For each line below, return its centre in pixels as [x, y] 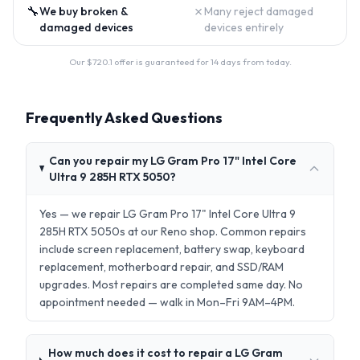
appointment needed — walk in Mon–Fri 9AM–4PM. [167, 302]
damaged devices [86, 27]
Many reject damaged [259, 11]
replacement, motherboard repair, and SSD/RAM [162, 267]
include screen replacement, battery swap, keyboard [172, 249]
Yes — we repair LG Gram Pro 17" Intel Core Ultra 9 [168, 214]
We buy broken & [84, 11]
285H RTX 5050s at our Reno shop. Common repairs [173, 231]
